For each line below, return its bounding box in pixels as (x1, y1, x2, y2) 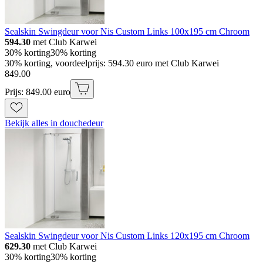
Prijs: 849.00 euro (5, 87, 70, 97)
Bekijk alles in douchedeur (5, 118, 103, 128)
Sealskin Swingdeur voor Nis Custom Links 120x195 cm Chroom (5, 231, 249, 241)
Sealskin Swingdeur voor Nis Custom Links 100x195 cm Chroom (5, 26, 249, 36)
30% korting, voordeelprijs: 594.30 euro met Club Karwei (5, 58, 219, 68)
